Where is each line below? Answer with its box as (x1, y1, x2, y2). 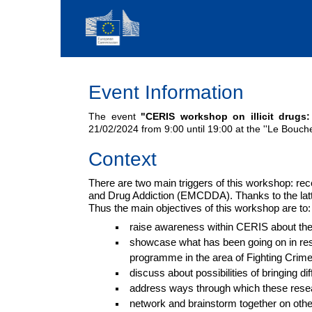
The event (88, 111, 136, 122)
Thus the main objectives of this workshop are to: (88, 203, 311, 214)
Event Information (88, 81, 244, 103)
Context (88, 148, 157, 170)
